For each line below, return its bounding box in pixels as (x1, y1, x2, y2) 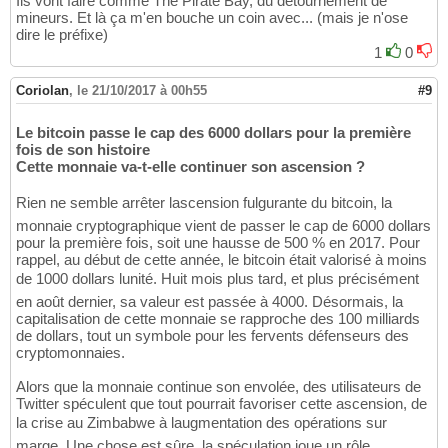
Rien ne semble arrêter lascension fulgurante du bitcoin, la (16, 193, 392, 211)
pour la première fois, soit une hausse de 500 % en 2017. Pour (16, 233, 420, 251)
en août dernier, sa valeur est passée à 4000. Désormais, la (16, 292, 403, 310)
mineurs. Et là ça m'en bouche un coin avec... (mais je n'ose (16, 8, 408, 26)
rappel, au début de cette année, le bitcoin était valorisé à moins (16, 250, 427, 268)
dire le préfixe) (16, 25, 108, 43)
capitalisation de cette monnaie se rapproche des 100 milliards (16, 309, 420, 327)
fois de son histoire (16, 140, 150, 158)
